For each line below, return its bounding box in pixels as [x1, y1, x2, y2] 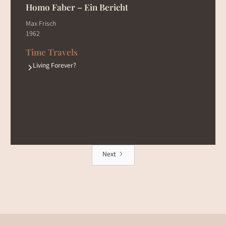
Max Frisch [25, 19, 56, 29]
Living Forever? [32, 61, 76, 71]
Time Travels [25, 45, 78, 58]
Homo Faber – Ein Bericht [25, 1, 128, 13]
